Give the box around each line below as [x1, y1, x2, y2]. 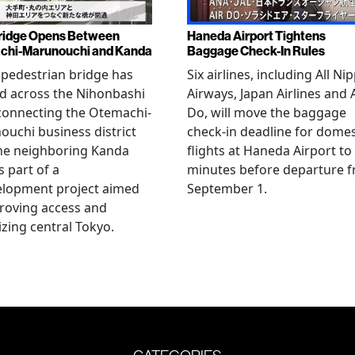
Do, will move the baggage [187, 104, 346, 121]
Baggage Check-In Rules [187, 44, 325, 59]
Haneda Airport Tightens [187, 29, 326, 44]
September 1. [187, 180, 267, 197]
